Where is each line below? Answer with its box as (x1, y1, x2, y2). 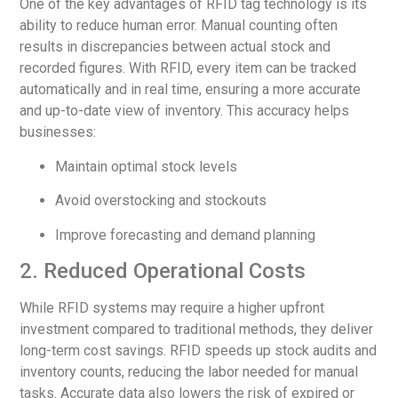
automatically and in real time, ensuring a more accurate (20, 81, 362, 99)
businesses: (20, 123, 97, 141)
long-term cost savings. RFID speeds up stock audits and (20, 342, 378, 360)
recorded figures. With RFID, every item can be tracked (20, 60, 357, 77)
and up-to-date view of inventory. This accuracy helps (20, 102, 350, 120)
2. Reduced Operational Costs (20, 259, 306, 284)
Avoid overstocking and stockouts (55, 192, 267, 210)
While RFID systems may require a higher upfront (20, 299, 325, 317)
